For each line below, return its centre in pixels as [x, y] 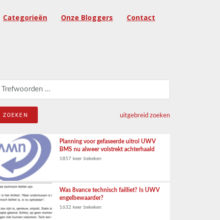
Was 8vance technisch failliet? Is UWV [110, 190]
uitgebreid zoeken [145, 115]
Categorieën [25, 17]
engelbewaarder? [82, 198]
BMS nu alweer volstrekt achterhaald [107, 149]
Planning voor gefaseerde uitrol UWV [108, 141]
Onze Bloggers [87, 17]
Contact [141, 17]
